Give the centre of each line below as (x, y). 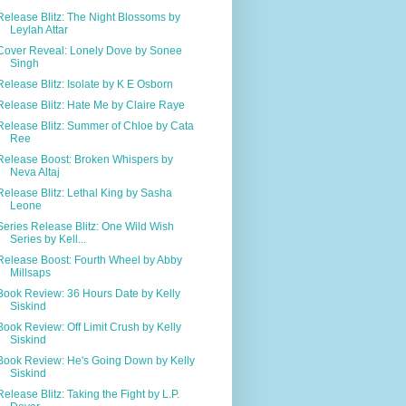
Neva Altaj (34, 172)
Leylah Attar (39, 29)
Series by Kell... (48, 239)
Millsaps (30, 272)
